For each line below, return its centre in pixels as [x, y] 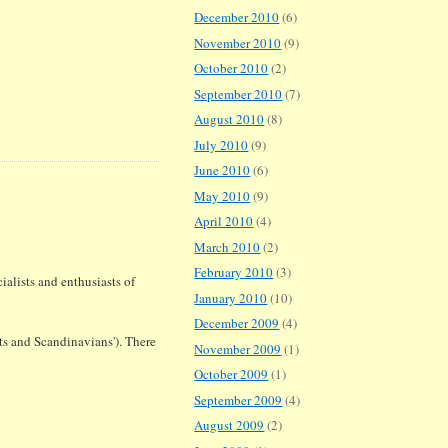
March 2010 [227, 246]
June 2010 [222, 170]
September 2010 [238, 93]
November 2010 [238, 42]
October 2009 [231, 374]
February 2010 [234, 272]
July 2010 [221, 144]
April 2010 [224, 221]
